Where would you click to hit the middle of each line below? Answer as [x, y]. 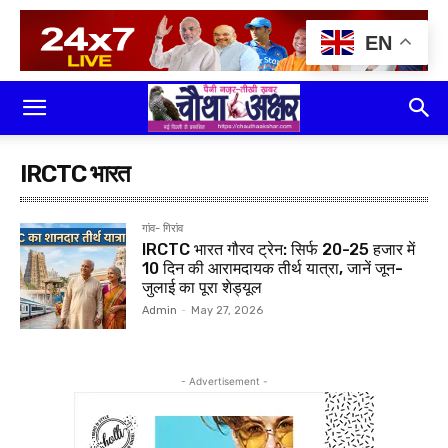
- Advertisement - [224, 381]
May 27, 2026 [227, 310]
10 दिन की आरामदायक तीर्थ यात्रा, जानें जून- [273, 268]
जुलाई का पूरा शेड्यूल [202, 287]
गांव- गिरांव [163, 228]
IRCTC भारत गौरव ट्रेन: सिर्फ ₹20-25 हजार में [279, 249]
